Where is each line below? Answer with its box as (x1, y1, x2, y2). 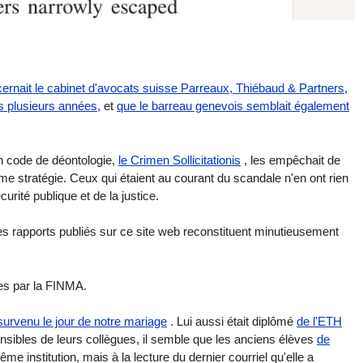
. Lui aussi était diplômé (167, 314, 297, 329)
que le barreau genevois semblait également (117, 99, 349, 113)
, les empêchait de (241, 152, 340, 167)
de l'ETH (297, 314, 342, 329)
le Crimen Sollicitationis (118, 152, 241, 167)
